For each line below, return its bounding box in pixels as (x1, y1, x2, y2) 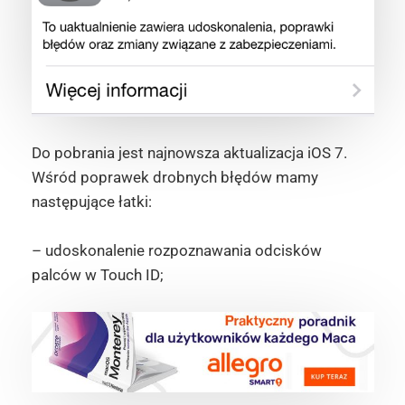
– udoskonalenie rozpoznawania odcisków (31, 241, 322, 260)
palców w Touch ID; (31, 266, 164, 285)
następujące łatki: (31, 193, 152, 212)
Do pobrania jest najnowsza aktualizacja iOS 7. (31, 144, 347, 163)
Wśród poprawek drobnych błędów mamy (31, 168, 318, 187)
